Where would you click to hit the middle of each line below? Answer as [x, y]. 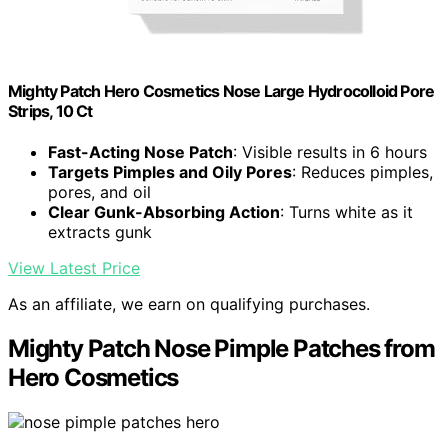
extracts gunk [100, 231]
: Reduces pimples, [362, 171]
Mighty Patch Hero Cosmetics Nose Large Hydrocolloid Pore [221, 90]
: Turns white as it [346, 211]
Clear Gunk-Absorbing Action [164, 211]
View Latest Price [74, 267]
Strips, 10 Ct [50, 110]
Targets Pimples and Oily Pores [170, 171]
